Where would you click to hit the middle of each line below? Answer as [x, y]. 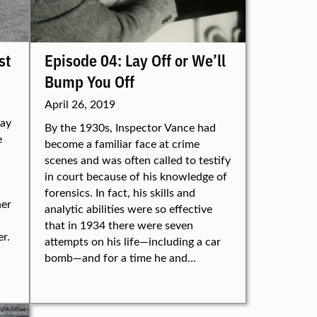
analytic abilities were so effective [128, 208]
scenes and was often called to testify [138, 160]
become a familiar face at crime [122, 143]
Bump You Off [90, 81]
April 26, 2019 [80, 104]
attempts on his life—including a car [133, 241]
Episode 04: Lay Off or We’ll [135, 60]
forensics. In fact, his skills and [120, 192]
